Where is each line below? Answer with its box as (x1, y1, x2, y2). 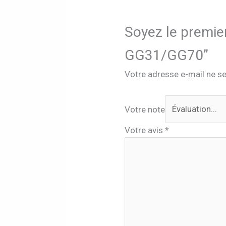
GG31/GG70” (124, 47, 208, 64)
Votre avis (124, 125, 165, 136)
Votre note (124, 104, 165, 115)
